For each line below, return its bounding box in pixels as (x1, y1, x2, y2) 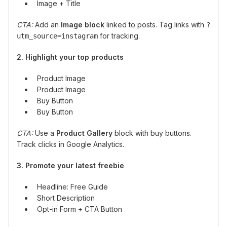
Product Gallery (56, 129, 112, 138)
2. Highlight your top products (17, 53, 124, 62)
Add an (33, 20, 61, 29)
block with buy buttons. (112, 129, 192, 138)
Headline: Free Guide (37, 182, 108, 192)
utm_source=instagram (17, 32, 98, 41)
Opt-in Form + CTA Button (37, 205, 122, 214)
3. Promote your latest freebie (17, 161, 124, 170)
